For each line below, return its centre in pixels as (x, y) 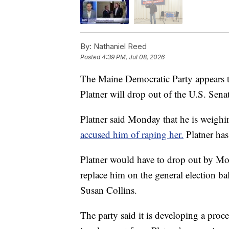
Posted (91, 57)
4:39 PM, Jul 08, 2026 (133, 57)
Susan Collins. (109, 190)
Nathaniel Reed (119, 47)
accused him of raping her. (132, 134)
